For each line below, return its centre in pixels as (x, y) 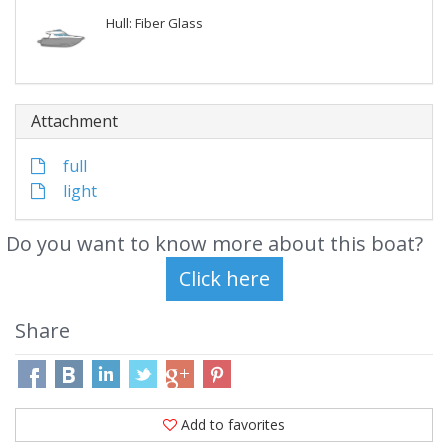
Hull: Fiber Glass (154, 23)
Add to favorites (233, 424)
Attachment (74, 121)
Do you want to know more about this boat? (214, 243)
